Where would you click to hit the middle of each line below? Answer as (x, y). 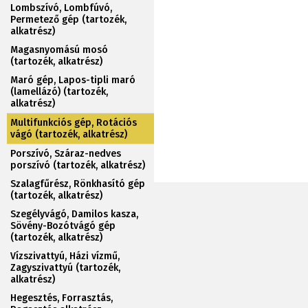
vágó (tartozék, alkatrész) (69, 134)
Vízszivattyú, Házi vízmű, (65, 256)
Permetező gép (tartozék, (68, 20)
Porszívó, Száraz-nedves (66, 154)
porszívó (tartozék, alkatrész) (78, 165)
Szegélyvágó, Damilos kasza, (74, 214)
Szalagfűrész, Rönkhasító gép (78, 184)
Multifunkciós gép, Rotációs (74, 123)
